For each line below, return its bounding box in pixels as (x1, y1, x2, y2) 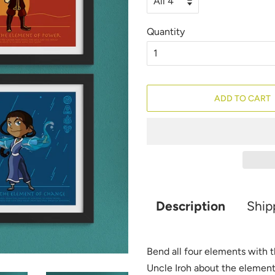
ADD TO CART (214, 93, 271, 104)
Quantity (147, 26, 185, 37)
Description (156, 198, 225, 214)
